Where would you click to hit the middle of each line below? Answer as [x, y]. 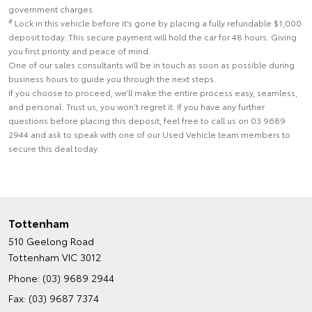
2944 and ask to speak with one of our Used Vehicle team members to [149, 134]
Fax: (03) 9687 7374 [54, 298]
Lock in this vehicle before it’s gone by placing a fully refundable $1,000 [158, 23]
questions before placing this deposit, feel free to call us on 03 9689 [147, 120]
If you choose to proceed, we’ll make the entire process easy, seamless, [153, 92]
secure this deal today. [54, 148]
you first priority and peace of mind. [79, 50]
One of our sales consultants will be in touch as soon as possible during [151, 64]
